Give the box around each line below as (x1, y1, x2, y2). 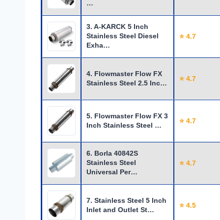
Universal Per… (86, 168, 137, 176)
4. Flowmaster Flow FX (86, 70, 162, 78)
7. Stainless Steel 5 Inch (86, 196, 166, 205)
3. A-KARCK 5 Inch (86, 23, 148, 31)
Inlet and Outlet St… (86, 206, 154, 214)
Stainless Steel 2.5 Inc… (86, 79, 167, 87)
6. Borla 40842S (86, 149, 138, 158)
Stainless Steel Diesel (86, 32, 159, 40)
